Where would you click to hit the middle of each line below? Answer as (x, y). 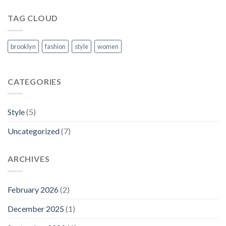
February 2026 (33, 189)
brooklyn (23, 46)
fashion (55, 46)
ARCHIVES (29, 159)
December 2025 (36, 208)
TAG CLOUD (33, 18)
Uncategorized (34, 131)
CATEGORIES (35, 81)
